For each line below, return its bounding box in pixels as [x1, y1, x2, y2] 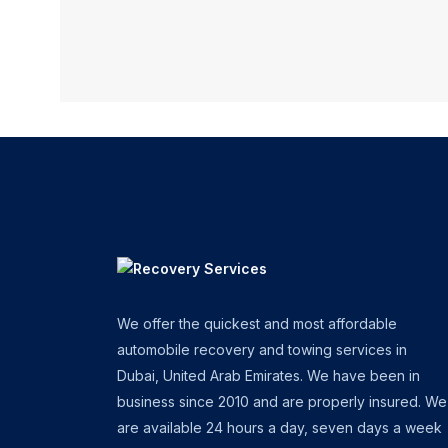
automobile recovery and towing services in [117, 341, 407, 358]
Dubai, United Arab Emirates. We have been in [117, 367, 420, 384]
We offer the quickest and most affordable [117, 315, 397, 332]
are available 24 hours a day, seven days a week [117, 419, 442, 436]
